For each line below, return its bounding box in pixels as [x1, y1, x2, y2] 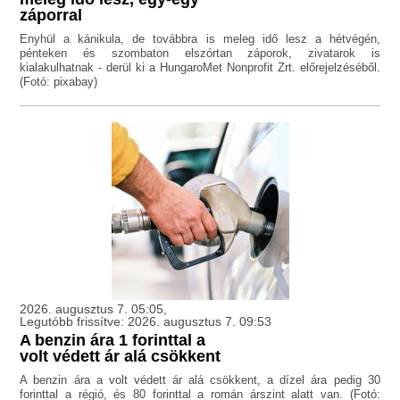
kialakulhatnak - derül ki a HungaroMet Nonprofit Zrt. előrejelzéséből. [20, 61, 380, 75]
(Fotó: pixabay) [20, 75, 98, 89]
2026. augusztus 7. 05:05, [20, 302, 168, 317]
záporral [20, 6, 83, 25]
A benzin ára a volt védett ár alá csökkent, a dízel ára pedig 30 [20, 373, 380, 387]
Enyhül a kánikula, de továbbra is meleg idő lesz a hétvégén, [20, 32, 380, 46]
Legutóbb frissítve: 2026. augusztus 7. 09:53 [20, 314, 272, 329]
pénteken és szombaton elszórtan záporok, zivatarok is [20, 46, 380, 61]
